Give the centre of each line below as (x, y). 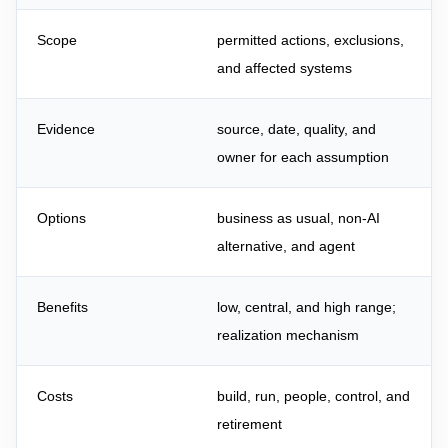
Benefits (62, 307)
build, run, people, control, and (313, 396)
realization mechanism (288, 335)
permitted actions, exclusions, (310, 40)
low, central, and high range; (306, 307)
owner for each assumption (303, 157)
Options (61, 218)
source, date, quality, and (296, 129)
